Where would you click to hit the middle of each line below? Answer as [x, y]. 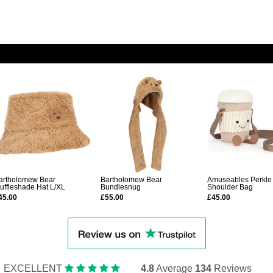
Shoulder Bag [230, 187]
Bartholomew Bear [131, 180]
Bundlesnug [121, 187]
